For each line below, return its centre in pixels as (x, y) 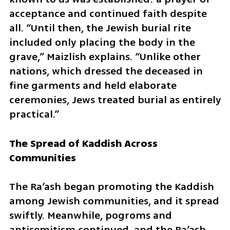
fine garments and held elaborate (93, 85)
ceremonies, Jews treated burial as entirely (115, 100)
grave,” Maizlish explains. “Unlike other (105, 56)
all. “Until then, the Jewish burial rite (100, 28)
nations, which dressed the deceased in (106, 71)
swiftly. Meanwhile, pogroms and (90, 216)
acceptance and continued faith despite (108, 13)
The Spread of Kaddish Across (83, 143)
